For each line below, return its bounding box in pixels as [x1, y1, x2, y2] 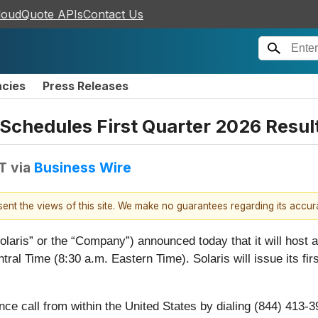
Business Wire [34, 158, 131, 176]
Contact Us [83, 7, 143, 21]
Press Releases [43, 79, 128, 93]
